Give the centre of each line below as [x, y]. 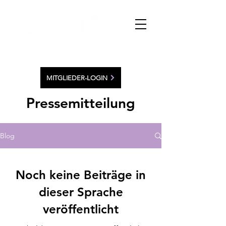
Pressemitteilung [81, 103]
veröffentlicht [81, 209]
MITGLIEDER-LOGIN [77, 78]
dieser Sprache [81, 192]
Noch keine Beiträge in [81, 175]
